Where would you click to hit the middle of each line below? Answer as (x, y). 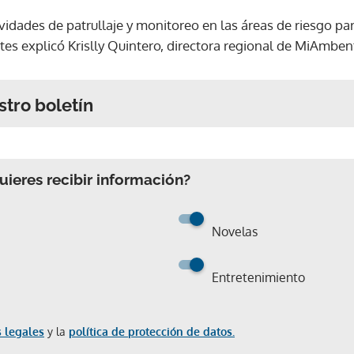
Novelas (235, 231)
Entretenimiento (258, 277)
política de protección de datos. (152, 331)
